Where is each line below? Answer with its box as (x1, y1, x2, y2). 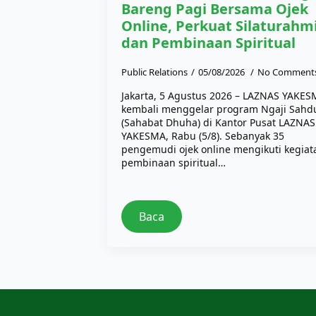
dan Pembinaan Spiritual (121, 32, 296, 52)
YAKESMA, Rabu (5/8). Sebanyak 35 (121, 128, 284, 142)
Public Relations (121, 65, 188, 78)
